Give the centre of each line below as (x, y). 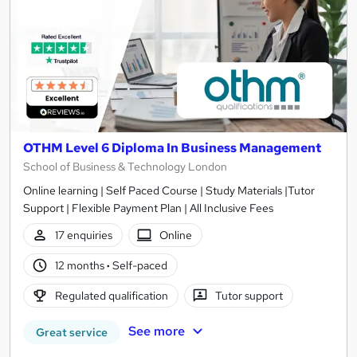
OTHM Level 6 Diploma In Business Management (172, 148)
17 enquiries (83, 235)
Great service (72, 333)
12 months (80, 266)
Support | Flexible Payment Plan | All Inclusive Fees (148, 208)
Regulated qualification (111, 296)
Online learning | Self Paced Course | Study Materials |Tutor (169, 191)
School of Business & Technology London (125, 167)
